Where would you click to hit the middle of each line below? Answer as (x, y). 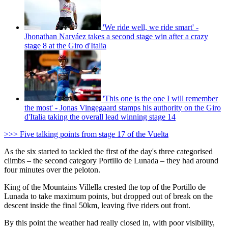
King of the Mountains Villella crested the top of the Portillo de (105, 187)
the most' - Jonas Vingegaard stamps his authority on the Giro (123, 108)
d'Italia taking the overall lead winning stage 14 (100, 117)
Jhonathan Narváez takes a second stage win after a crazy (116, 37)
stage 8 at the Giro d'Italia (65, 46)
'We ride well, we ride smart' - (151, 27)
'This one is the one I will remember (160, 99)
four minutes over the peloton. (52, 170)
